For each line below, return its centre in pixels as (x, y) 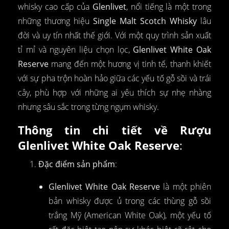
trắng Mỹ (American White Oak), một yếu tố (130, 215)
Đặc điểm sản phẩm (77, 164)
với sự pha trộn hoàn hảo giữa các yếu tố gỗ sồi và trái (114, 78)
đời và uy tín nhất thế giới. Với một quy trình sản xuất (114, 35)
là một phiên (186, 186)
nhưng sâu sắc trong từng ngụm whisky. (88, 107)
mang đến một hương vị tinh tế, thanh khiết (130, 64)
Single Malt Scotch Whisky (145, 21)
